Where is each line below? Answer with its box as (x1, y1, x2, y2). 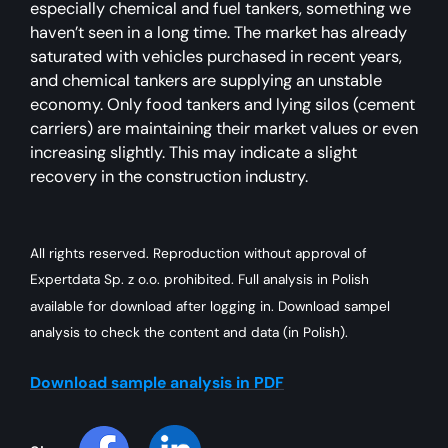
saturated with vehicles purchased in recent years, (30, 45, 402, 67)
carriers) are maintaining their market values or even (30, 117, 418, 139)
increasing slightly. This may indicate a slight (30, 141, 357, 163)
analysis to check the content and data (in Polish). (30, 323, 348, 342)
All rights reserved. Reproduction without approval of (30, 244, 367, 263)
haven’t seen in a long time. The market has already (30, 21, 407, 43)
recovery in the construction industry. (30, 165, 308, 187)
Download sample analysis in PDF (30, 372, 284, 393)
